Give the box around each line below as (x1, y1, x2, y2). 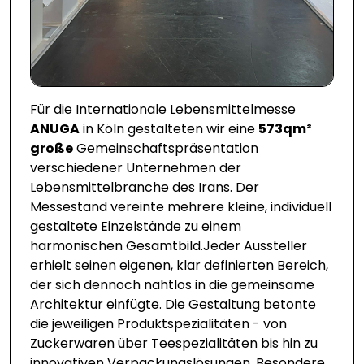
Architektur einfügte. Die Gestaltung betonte (30, 295, 316, 314)
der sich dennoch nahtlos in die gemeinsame (30, 275, 314, 295)
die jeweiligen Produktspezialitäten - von (30, 314, 287, 334)
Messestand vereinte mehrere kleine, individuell (30, 197, 331, 217)
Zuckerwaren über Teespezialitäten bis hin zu (30, 334, 318, 353)
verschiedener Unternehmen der (30, 158, 241, 178)
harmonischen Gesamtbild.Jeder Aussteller (30, 236, 307, 256)
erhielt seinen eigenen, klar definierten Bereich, (30, 256, 328, 275)
